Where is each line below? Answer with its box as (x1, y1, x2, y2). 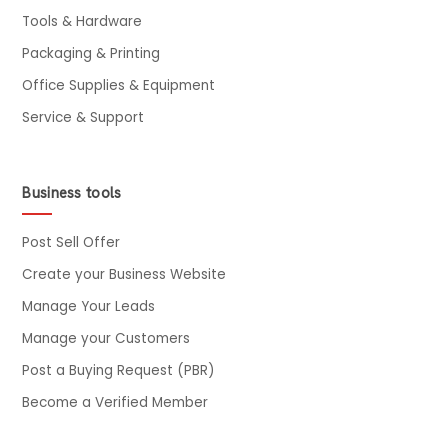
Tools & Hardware (22, 11, 143, 31)
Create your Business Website (22, 264, 227, 284)
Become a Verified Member (22, 392, 209, 412)
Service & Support (22, 107, 145, 127)
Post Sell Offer (22, 232, 121, 252)
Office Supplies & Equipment (22, 75, 216, 95)
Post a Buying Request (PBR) (22, 360, 215, 380)
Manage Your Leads (22, 296, 156, 316)
